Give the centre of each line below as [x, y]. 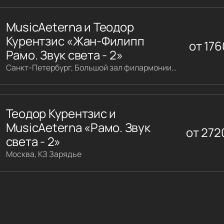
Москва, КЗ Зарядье [43, 154]
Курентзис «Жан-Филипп [75, 40]
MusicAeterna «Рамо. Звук [78, 127]
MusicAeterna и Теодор [70, 26]
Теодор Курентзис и [61, 113]
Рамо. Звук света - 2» [64, 54]
